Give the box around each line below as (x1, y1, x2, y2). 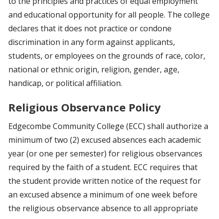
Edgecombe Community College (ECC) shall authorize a (8, 121, 208, 131)
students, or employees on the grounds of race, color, (8, 50, 205, 61)
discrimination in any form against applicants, (8, 37, 175, 47)
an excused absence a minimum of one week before (8, 189, 197, 200)
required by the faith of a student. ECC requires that (8, 162, 197, 173)
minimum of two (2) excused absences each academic (8, 134, 201, 145)
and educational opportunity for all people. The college (8, 9, 210, 20)
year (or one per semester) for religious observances (8, 148, 202, 159)
